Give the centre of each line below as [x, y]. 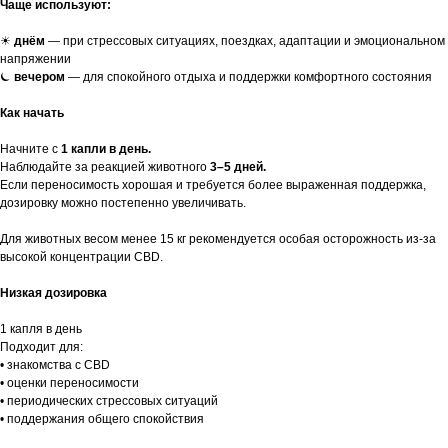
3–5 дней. [238, 167]
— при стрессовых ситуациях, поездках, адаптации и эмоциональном [246, 41]
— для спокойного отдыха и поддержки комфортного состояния [248, 77]
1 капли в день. [106, 149]
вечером [39, 77]
